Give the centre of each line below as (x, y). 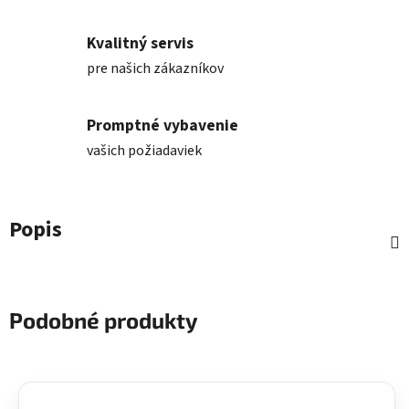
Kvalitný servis (140, 43)
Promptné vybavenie (163, 125)
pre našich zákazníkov (155, 68)
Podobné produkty (104, 320)
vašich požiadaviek (144, 150)
